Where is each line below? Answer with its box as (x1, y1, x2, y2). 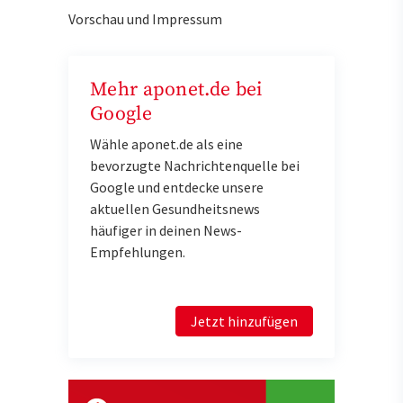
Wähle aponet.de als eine (90, 134, 243, 153)
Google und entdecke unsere (90, 177, 264, 196)
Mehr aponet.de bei (90, 76, 263, 102)
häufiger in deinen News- (90, 220, 242, 239)
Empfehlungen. (90, 242, 185, 261)
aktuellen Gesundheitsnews (90, 199, 260, 218)
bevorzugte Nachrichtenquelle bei (90, 156, 300, 175)
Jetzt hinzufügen (191, 311, 298, 330)
